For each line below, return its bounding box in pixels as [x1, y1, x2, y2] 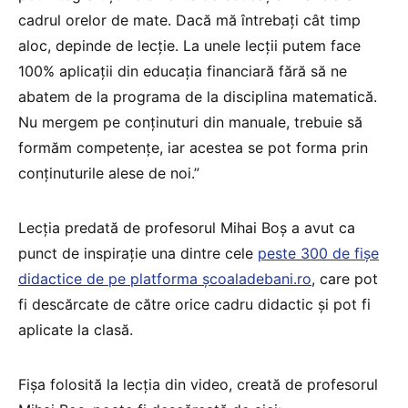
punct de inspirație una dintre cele [18, 244, 258, 263]
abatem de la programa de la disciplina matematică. [18, 87, 377, 107]
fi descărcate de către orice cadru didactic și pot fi [18, 295, 371, 314]
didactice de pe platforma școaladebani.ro [18, 270, 311, 289]
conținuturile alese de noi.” [18, 164, 199, 183]
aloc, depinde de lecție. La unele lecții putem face [18, 36, 361, 56]
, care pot [311, 270, 378, 289]
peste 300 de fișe [258, 244, 379, 263]
